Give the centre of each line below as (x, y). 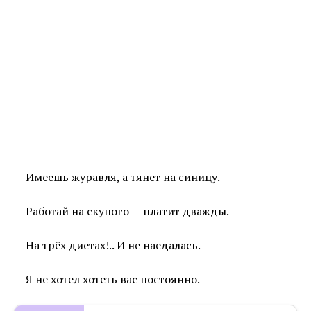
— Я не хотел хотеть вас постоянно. (107, 279)
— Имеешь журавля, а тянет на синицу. (117, 177)
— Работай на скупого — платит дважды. (121, 211)
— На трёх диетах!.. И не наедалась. (107, 245)
